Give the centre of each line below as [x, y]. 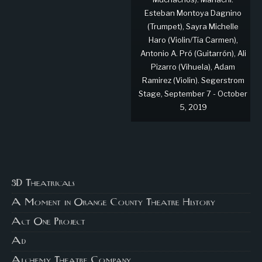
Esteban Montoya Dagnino [193, 13]
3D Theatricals [43, 183]
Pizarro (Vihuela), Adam [193, 66]
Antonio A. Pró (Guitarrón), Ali [193, 53]
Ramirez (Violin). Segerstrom [193, 80]
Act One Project [49, 222]
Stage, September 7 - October [193, 93]
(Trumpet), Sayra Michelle [193, 26]
